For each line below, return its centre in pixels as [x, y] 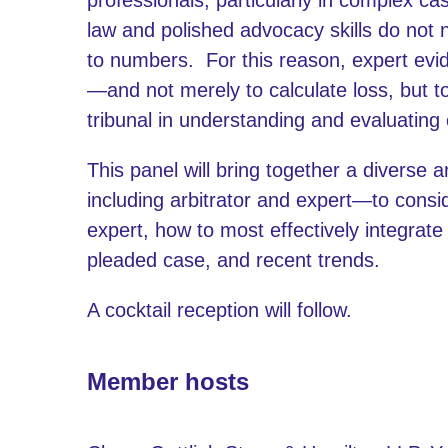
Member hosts [168, 381]
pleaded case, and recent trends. [233, 259]
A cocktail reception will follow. [219, 309]
